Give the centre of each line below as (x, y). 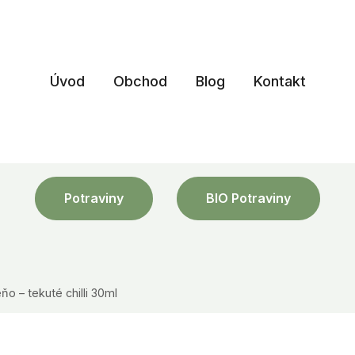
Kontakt (279, 81)
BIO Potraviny (248, 198)
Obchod (140, 81)
